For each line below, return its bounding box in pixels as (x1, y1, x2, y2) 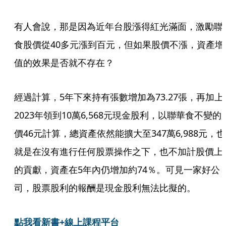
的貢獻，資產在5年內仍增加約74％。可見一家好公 (14, 163, 220, 176)
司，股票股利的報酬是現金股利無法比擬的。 (14, 182, 196, 194)
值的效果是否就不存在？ (14, 56, 114, 69)
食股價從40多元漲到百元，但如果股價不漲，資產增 (14, 38, 224, 50)
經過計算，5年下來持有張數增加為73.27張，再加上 (14, 91, 223, 103)
